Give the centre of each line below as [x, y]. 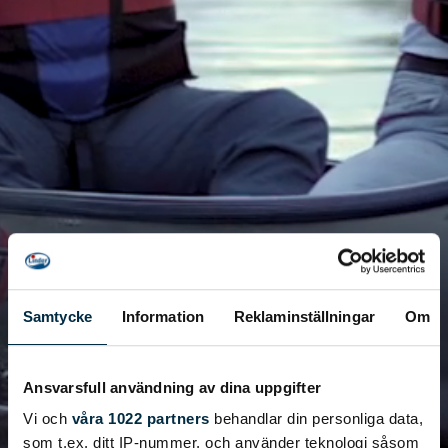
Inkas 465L [224, 322]
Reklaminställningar [304, 316]
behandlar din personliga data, [316, 419]
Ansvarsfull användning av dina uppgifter [172, 387]
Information [162, 316]
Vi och [47, 419]
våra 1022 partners [140, 419]
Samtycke [57, 316]
